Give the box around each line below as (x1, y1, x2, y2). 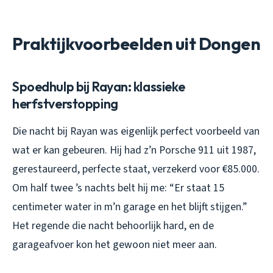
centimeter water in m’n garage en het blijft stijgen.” (12, 199, 247, 214)
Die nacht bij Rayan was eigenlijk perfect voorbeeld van (12, 123, 260, 139)
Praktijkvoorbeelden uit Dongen (12, 32, 261, 54)
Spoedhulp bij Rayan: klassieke (12, 77, 186, 95)
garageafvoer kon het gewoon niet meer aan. (12, 236, 217, 252)
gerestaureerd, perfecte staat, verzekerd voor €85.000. (12, 161, 260, 177)
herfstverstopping (12, 94, 118, 112)
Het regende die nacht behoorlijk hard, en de (12, 218, 214, 233)
